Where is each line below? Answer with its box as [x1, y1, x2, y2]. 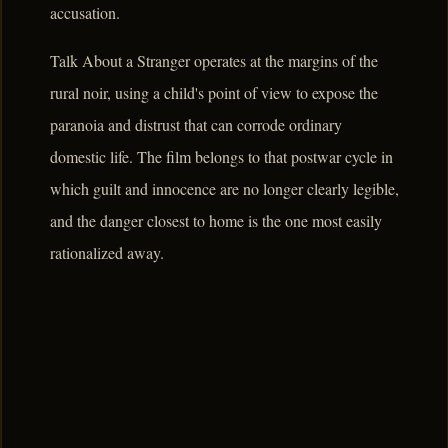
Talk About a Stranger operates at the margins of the [50, 49, 378, 71]
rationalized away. [50, 241, 164, 263]
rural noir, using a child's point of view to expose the [50, 81, 378, 103]
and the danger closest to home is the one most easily [50, 209, 382, 231]
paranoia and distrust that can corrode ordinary [50, 113, 342, 135]
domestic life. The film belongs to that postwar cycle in [50, 145, 393, 167]
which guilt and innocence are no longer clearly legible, [50, 177, 399, 199]
